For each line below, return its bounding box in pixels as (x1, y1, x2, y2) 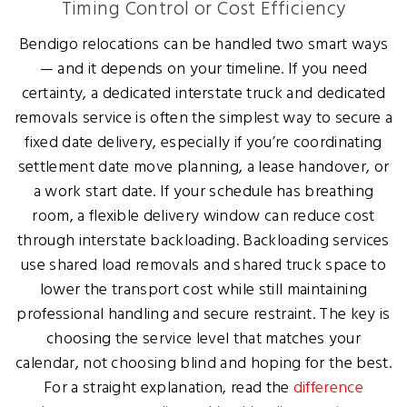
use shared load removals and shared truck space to (20, 252, 386, 279)
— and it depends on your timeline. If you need (39, 55, 368, 83)
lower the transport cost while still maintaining (39, 276, 368, 303)
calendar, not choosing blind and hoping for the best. (15, 350, 392, 377)
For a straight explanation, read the (43, 374, 293, 402)
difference (293, 374, 364, 402)
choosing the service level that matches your (45, 325, 362, 352)
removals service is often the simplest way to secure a (14, 104, 393, 132)
